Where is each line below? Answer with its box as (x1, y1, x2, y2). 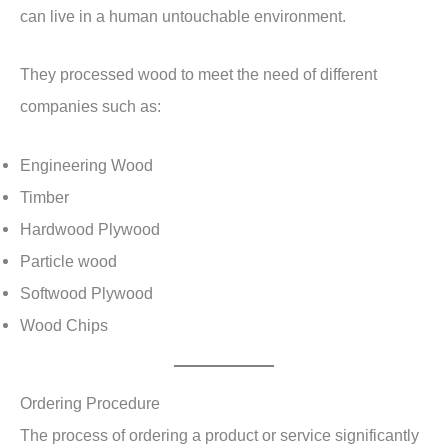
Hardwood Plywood (20, 219, 160, 238)
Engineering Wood (20, 155, 153, 174)
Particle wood (20, 251, 117, 270)
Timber (20, 187, 69, 206)
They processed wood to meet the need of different (20, 65, 377, 84)
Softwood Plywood (20, 283, 153, 302)
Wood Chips (20, 315, 108, 334)
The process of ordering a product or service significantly (20, 426, 419, 445)
